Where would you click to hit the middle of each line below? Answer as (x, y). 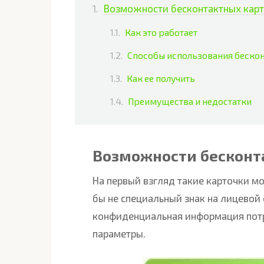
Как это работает (161, 32)
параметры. (119, 234)
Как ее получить (161, 78)
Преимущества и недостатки (190, 101)
